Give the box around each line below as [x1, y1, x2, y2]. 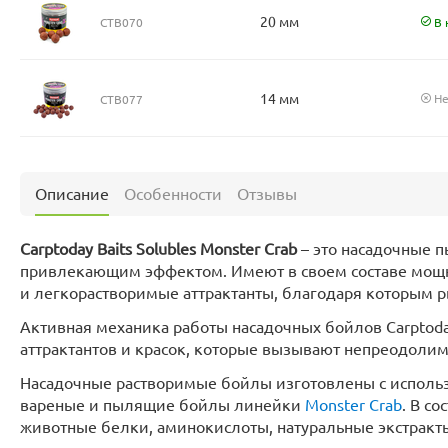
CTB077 [100, 90, 143, 107]
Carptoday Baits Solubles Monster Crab [20, 238, 297, 258]
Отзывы [237, 183, 297, 203]
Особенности [124, 183, 222, 203]
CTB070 [100, 13, 143, 30]
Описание [35, 183, 109, 203]
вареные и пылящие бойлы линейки [20, 394, 305, 414]
